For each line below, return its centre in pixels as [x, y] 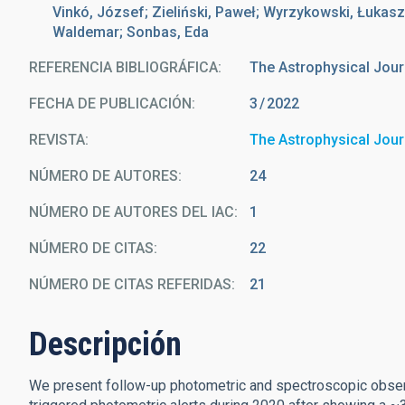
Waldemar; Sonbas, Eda [131, 32]
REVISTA [57, 140]
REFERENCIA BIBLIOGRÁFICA [123, 67]
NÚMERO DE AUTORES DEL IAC [132, 212]
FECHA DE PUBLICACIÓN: [112, 104]
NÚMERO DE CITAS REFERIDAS [130, 284]
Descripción [105, 344]
